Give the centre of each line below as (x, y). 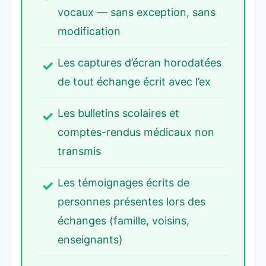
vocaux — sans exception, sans (137, 12)
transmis (79, 151)
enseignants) (90, 239)
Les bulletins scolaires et (118, 113)
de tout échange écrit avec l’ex (134, 81)
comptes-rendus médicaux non (136, 132)
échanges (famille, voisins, (123, 220)
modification (89, 31)
